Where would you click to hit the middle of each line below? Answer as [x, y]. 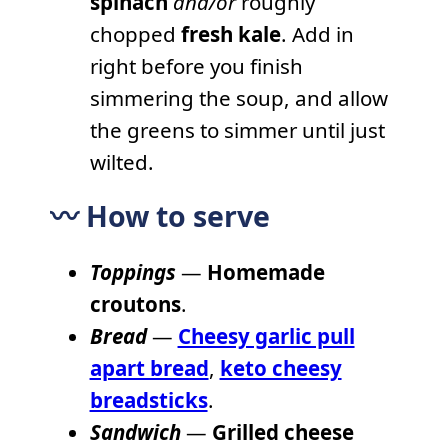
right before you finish [196, 65]
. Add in [317, 33]
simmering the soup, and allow [238, 97]
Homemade [265, 272]
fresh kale [230, 33]
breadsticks [148, 400]
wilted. [121, 161]
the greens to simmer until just [237, 129]
